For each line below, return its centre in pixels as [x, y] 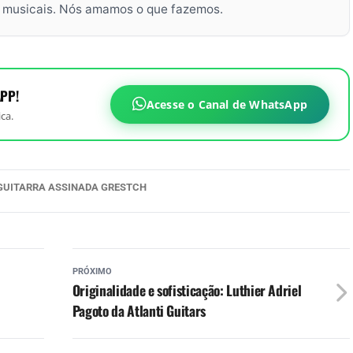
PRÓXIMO [92, 271]
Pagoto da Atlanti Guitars [139, 310]
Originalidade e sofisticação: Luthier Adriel [187, 290]
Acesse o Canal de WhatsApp [227, 104]
